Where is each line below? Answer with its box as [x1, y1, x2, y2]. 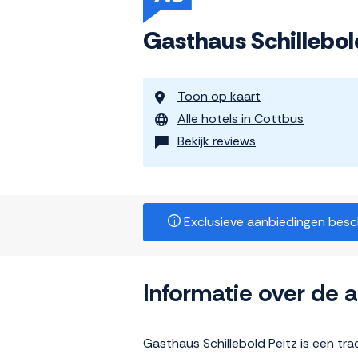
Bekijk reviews [177, 133, 256, 150]
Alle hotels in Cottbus [177, 110, 304, 128]
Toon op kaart [177, 88, 261, 105]
